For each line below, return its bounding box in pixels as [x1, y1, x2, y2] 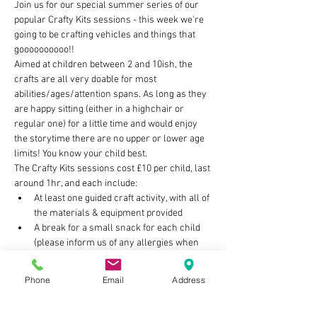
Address [172, 274, 205, 285]
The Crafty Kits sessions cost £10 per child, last [14, 162, 212, 175]
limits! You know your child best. [14, 147, 147, 160]
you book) [34, 251, 74, 264]
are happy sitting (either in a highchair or [14, 103, 186, 115]
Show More [14, 289, 62, 301]
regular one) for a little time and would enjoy [14, 117, 200, 130]
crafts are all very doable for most [14, 73, 158, 86]
